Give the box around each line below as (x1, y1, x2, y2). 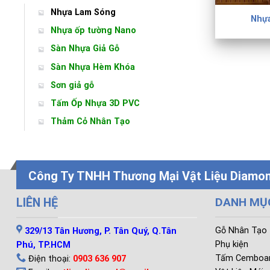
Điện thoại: (26, 253, 73, 264)
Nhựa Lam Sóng (51, 7, 116, 17)
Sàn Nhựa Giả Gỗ (51, 43, 119, 54)
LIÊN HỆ (16, 196, 58, 210)
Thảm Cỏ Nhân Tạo (51, 116, 130, 127)
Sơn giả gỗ (51, 80, 94, 90)
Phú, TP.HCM (16, 239, 71, 250)
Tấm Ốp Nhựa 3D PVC (51, 98, 140, 108)
